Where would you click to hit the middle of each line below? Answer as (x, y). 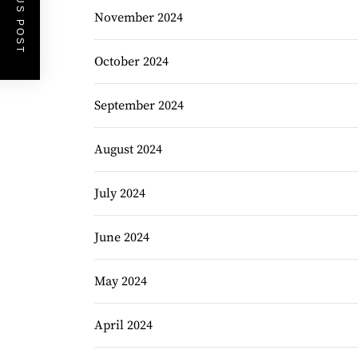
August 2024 (128, 149)
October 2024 (131, 62)
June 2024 (122, 237)
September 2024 (139, 105)
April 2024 (123, 325)
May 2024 (121, 281)
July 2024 (120, 193)
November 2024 (139, 18)
